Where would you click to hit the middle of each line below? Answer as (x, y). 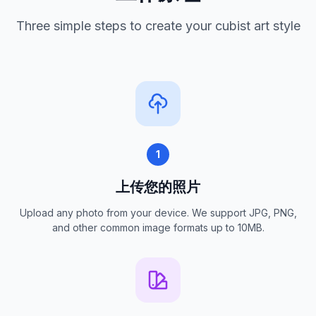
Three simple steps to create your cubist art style (158, 26)
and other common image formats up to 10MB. (158, 228)
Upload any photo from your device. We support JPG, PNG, (158, 213)
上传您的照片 (158, 187)
